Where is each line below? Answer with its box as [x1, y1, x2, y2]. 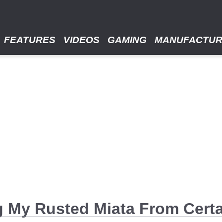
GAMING [108, 35, 147, 45]
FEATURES [4, 35, 55, 45]
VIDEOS [63, 35, 100, 45]
